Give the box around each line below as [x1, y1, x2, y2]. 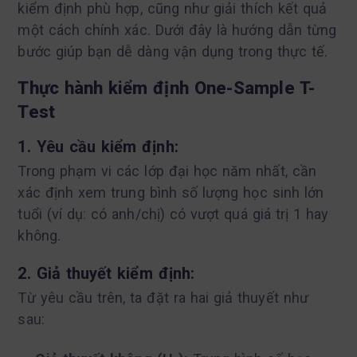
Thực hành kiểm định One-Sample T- [18, 78, 316, 99]
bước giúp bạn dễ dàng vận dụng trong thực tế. [18, 43, 328, 61]
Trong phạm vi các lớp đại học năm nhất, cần [18, 163, 316, 180]
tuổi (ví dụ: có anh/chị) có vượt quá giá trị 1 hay [18, 206, 329, 223]
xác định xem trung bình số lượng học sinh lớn [18, 184, 324, 202]
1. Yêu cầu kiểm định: [18, 137, 178, 157]
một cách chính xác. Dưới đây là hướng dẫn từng [18, 22, 337, 39]
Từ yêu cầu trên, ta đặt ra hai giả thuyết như [18, 289, 308, 307]
